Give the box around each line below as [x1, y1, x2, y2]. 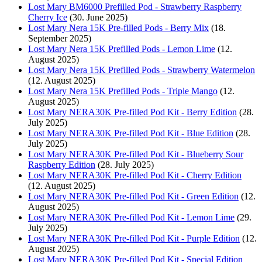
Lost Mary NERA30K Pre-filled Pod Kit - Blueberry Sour [28, 149, 243, 159]
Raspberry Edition [28, 159, 95, 170]
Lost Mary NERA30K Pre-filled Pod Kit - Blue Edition [28, 127, 233, 138]
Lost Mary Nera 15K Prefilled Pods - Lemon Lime [28, 43, 215, 54]
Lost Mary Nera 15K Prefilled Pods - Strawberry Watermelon [28, 64, 255, 75]
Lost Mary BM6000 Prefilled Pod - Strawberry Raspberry [28, 1, 242, 12]
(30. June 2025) [70, 12, 127, 22]
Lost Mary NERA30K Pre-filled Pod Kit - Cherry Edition [28, 170, 242, 180]
